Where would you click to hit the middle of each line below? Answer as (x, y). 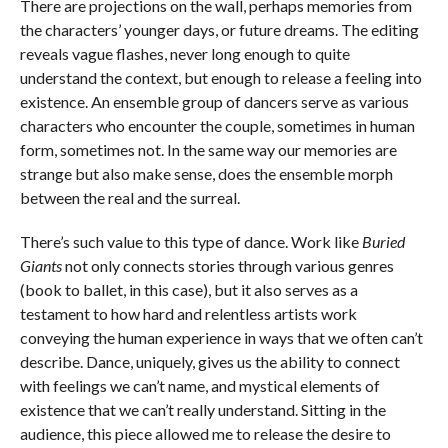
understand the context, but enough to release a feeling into (220, 77)
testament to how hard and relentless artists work (188, 313)
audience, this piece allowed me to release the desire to (205, 433)
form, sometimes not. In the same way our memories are (208, 149)
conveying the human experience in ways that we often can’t (221, 337)
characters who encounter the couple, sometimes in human (217, 125)
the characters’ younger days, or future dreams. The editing (219, 29)
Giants (40, 265)
